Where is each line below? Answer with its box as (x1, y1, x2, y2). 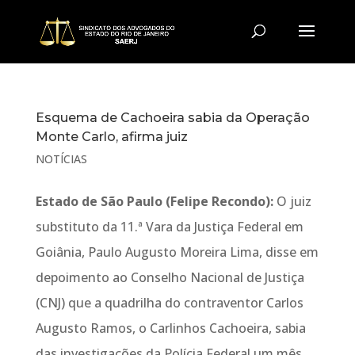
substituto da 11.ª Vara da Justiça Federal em (35, 218, 303, 235)
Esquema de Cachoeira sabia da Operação (35, 110, 310, 125)
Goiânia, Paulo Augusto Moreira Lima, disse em (35, 243, 319, 261)
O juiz (273, 193, 311, 210)
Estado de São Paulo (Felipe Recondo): (35, 193, 273, 210)
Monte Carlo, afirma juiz (35, 129, 188, 144)
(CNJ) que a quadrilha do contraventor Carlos (35, 294, 303, 311)
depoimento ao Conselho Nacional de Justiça (35, 269, 304, 286)
